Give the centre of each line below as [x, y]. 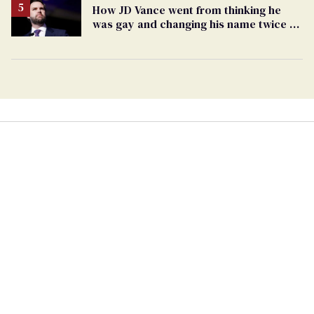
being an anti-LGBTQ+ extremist [176, 38]
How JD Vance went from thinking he [187, 10]
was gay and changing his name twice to [197, 24]
